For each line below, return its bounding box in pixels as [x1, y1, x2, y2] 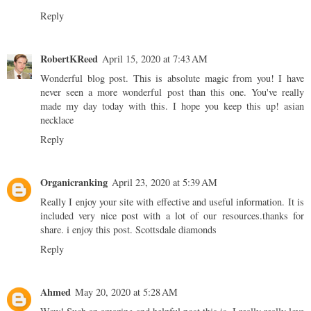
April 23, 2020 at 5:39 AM [112, 176, 217, 190]
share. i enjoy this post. [40, 223, 135, 237]
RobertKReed [40, 51, 98, 67]
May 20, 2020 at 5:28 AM [75, 285, 178, 299]
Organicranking [40, 175, 108, 190]
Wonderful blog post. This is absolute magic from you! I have [40, 72, 304, 85]
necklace [40, 113, 74, 127]
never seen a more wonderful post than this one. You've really [40, 85, 304, 99]
